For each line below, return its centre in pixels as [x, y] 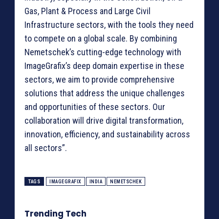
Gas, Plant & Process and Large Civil [88, 11]
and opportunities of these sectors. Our [95, 107]
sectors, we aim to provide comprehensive [99, 80]
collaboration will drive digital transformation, [104, 121]
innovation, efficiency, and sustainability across [107, 134]
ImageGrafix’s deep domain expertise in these [104, 66]
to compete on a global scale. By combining [101, 39]
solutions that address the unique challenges [105, 93]
